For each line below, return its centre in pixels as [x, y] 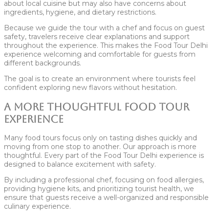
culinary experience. [37, 207]
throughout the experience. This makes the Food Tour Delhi [106, 46]
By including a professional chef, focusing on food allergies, [104, 180]
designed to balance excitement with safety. [80, 164]
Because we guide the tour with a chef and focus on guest [104, 28]
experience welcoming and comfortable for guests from [100, 55]
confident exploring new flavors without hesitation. [90, 88]
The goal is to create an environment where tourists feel [100, 79]
